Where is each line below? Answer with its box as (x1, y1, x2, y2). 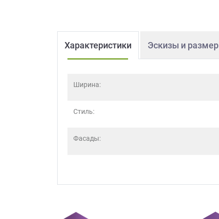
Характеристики (65, 40, 131, 50)
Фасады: (73, 134, 101, 142)
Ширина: (73, 80, 101, 88)
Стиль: (73, 107, 94, 115)
